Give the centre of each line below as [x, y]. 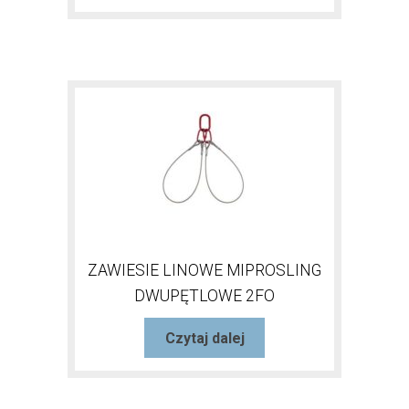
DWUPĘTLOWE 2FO [204, 296]
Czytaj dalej [204, 338]
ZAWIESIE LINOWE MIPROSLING [204, 271]
